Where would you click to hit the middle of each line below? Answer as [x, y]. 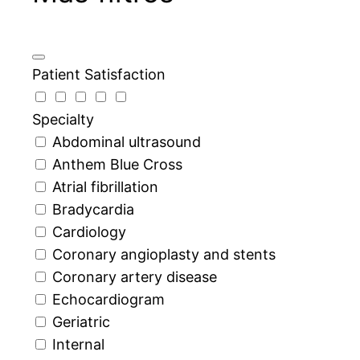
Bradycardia [93, 210]
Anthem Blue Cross [117, 165]
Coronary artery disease [135, 277]
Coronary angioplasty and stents [164, 255]
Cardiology [89, 232]
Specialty [63, 120]
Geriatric [81, 322]
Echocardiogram [108, 300]
